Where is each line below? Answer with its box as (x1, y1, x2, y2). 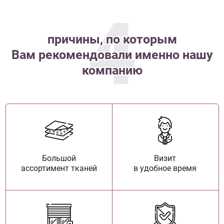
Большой (41, 153, 76, 163)
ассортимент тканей (20, 163, 97, 173)
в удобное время (133, 163, 197, 173)
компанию (81, 62, 142, 77)
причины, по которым (47, 31, 177, 46)
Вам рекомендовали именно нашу (11, 47, 213, 62)
